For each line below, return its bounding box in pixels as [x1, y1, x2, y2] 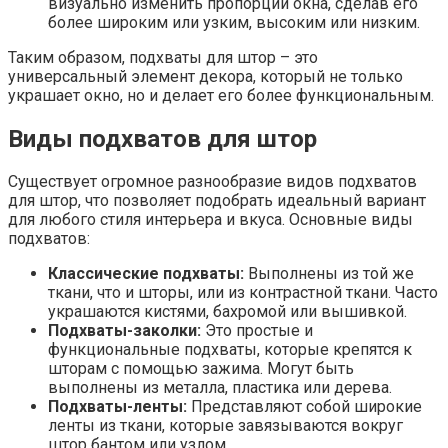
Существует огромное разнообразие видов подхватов [8, 172, 417, 192]
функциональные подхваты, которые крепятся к [48, 340, 412, 360]
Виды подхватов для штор [8, 124, 317, 153]
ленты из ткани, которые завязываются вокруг [48, 416, 403, 436]
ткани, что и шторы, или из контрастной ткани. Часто [48, 283, 438, 303]
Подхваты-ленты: [48, 397, 187, 417]
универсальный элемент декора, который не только [8, 66, 403, 86]
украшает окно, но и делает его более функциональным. [8, 85, 434, 105]
